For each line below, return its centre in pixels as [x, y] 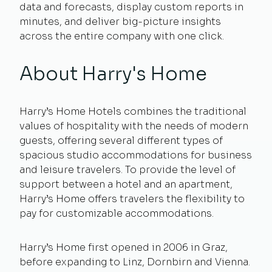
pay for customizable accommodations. [117, 213]
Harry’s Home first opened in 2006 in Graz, [124, 247]
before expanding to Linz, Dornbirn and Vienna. [135, 262]
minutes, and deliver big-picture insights [120, 21]
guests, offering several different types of [121, 140]
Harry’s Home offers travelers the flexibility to [132, 199]
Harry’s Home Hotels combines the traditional [133, 111]
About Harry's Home [113, 74]
